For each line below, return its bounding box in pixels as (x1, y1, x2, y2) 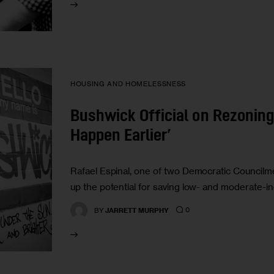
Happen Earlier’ (70, 128, 172, 146)
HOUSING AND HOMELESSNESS (70, 80, 186, 89)
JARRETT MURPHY (105, 206, 169, 215)
